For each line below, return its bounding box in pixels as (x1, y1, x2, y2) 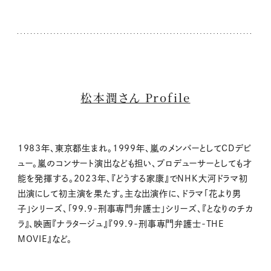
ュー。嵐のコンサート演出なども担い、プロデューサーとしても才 (17, 159, 253, 168)
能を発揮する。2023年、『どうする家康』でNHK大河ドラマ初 (17, 174, 249, 183)
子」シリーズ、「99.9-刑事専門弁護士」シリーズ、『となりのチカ (17, 204, 253, 214)
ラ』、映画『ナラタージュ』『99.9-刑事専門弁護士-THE (17, 220, 224, 229)
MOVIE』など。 (17, 235, 73, 244)
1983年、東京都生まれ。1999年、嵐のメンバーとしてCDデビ (17, 144, 252, 153)
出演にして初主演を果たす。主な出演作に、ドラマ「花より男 (17, 189, 241, 198)
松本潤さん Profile (80, 90, 191, 106)
